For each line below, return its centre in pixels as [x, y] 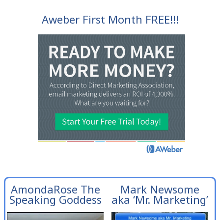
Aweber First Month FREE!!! [110, 19]
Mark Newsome [160, 189]
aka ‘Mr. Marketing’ [160, 200]
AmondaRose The [55, 189]
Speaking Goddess [55, 200]
